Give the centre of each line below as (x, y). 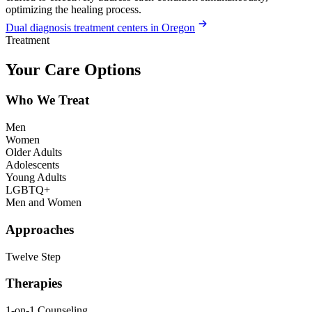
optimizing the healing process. (73, 9)
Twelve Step (33, 256)
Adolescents (32, 165)
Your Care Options (73, 69)
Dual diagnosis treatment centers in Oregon (100, 27)
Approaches (40, 229)
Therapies (34, 283)
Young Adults (36, 178)
